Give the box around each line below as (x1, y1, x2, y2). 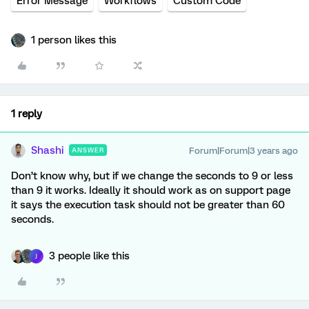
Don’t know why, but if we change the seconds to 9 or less (11, 170, 293, 183)
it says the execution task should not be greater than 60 (11, 199, 285, 212)
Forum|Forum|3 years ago (189, 146, 298, 157)
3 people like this (49, 250, 130, 263)
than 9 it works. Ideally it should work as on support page (11, 184, 290, 197)
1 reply (11, 108, 42, 121)
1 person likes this (31, 34, 117, 47)
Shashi (31, 144, 63, 157)
